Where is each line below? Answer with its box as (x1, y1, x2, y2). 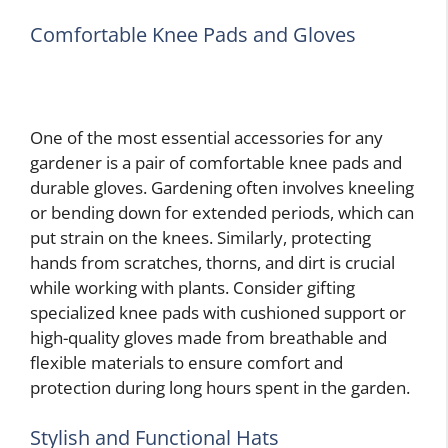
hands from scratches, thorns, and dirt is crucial (30, 251, 395, 275)
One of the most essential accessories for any (30, 126, 383, 150)
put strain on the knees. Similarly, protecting (30, 226, 371, 250)
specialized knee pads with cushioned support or (30, 301, 406, 325)
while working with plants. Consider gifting (30, 276, 355, 300)
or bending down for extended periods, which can (30, 201, 414, 225)
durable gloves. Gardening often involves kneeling (30, 176, 414, 200)
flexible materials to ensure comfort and (30, 351, 343, 375)
